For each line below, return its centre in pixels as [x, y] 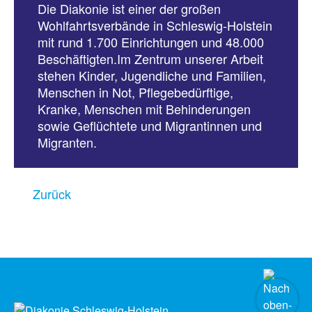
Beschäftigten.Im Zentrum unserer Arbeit [150, 58]
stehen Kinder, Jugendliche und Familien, [151, 75]
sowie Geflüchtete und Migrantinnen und [149, 125]
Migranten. [67, 142]
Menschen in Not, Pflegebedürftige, [135, 92]
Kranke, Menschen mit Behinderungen [144, 109]
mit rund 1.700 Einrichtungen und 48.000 [150, 42]
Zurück [52, 194]
